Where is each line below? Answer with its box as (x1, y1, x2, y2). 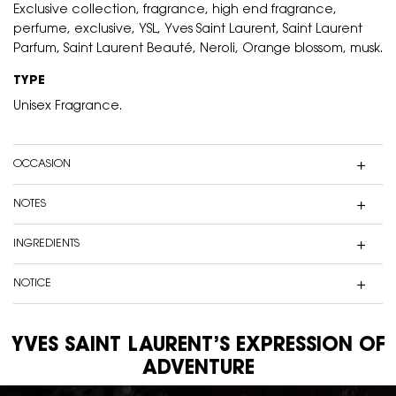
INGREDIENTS (13, 239, 80, 249)
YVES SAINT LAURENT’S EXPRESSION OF (11, 337, 385, 356)
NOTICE (13, 278, 51, 289)
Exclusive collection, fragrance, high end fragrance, (13, 4, 337, 17)
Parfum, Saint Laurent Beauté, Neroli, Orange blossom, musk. (13, 43, 383, 56)
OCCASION (13, 159, 71, 170)
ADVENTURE (141, 360, 255, 379)
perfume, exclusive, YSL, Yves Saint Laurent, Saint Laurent (13, 24, 362, 36)
